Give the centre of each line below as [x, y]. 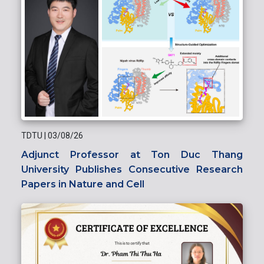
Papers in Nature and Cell [83, 184]
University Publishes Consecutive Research [132, 169]
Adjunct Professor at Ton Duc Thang [132, 154]
